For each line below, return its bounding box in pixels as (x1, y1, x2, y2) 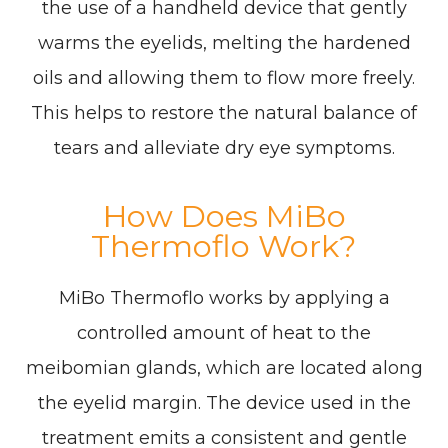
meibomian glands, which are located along (25, 357, 423, 380)
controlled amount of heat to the (77, 322, 371, 345)
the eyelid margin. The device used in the (37, 392, 411, 415)
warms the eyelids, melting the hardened (37, 32, 411, 55)
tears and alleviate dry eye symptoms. (53, 137, 395, 160)
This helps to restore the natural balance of (31, 102, 417, 125)
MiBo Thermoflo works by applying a (58, 287, 390, 310)
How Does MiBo (102, 197, 346, 236)
